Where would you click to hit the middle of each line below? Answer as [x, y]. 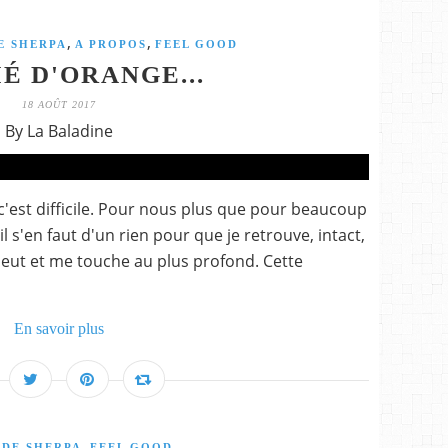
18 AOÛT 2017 [59, 104]
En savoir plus [59, 328]
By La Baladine [59, 131]
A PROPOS [111, 44]
